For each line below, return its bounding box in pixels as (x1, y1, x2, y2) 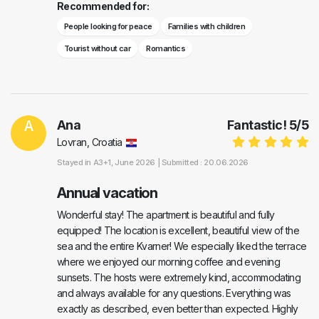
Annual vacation (57, 184, 158, 202)
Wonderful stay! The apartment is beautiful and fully (57, 209, 275, 221)
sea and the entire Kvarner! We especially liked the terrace (57, 240, 307, 253)
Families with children (167, 21, 246, 32)
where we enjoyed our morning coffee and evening (57, 256, 280, 268)
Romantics (146, 43, 186, 54)
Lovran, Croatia (57, 136, 122, 149)
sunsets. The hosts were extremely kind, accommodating (57, 271, 301, 284)
